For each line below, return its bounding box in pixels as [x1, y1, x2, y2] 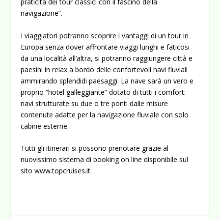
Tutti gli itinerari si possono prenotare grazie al [21, 143, 169, 153]
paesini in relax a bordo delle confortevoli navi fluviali [21, 64, 188, 74]
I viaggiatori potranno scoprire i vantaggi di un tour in [21, 30, 189, 40]
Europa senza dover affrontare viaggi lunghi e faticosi [21, 42, 190, 52]
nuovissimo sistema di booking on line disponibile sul [21, 154, 189, 164]
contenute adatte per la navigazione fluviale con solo [21, 110, 189, 119]
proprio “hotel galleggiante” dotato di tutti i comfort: [21, 87, 186, 97]
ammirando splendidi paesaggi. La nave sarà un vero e [21, 76, 194, 85]
